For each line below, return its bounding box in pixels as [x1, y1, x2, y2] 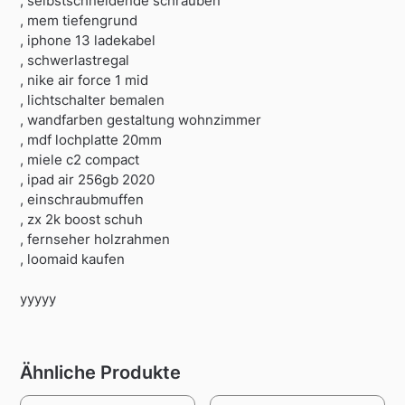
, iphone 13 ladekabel [20, 32, 156, 50]
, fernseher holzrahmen [20, 231, 171, 249]
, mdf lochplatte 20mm [20, 131, 163, 149]
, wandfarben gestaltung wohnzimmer [20, 111, 262, 129]
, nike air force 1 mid [20, 71, 149, 89]
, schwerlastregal [20, 52, 130, 70]
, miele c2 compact [20, 151, 140, 169]
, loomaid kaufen [20, 250, 126, 268]
